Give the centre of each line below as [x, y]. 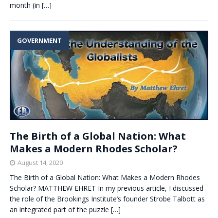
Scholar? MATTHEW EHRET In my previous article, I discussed [107, 188]
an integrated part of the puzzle [60, 210]
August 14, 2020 [40, 163]
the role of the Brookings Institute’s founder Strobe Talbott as [107, 199]
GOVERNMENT [39, 40]
